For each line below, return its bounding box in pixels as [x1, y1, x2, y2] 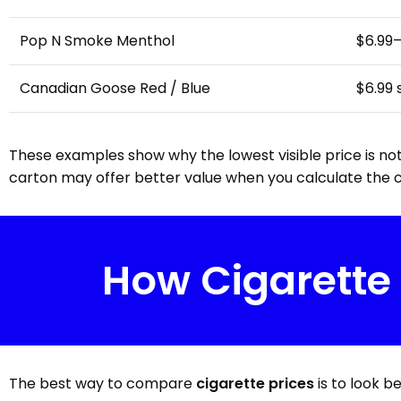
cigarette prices [196, 373, 314, 394]
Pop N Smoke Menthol [20, 30, 175, 51]
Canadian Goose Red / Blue [20, 78, 210, 98]
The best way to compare [9, 373, 196, 394]
